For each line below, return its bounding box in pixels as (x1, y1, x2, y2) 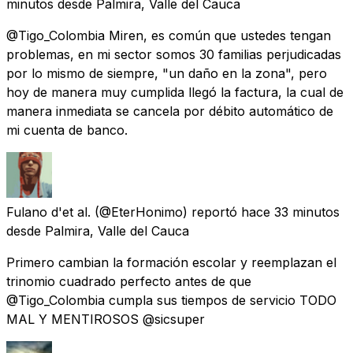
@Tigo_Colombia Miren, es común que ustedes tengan (6, 27, 331, 43)
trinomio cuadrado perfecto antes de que (6, 273, 251, 289)
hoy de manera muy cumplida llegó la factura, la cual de (6, 84, 344, 100)
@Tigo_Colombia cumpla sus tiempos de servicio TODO (6, 292, 336, 308)
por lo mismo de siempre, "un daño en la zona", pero (6, 65, 327, 81)
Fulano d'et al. (6, 203, 91, 220)
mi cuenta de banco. (6, 121, 128, 138)
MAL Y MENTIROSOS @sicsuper (6, 310, 205, 327)
